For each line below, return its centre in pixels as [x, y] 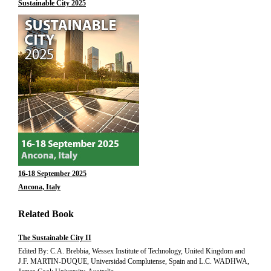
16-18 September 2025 [52, 174]
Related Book [46, 214]
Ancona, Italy [39, 187]
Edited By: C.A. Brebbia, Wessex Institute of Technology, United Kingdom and [132, 251]
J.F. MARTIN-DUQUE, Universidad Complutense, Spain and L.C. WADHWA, [134, 261]
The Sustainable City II [55, 238]
